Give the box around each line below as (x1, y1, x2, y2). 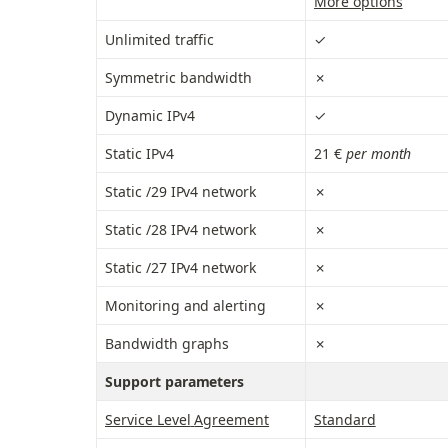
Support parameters (105, 372, 245, 392)
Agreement (194, 410, 270, 430)
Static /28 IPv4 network (105, 220, 257, 240)
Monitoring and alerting (105, 296, 267, 316)
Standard (314, 410, 376, 430)
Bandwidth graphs (105, 334, 230, 354)
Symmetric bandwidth (105, 68, 253, 88)
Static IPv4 (105, 144, 174, 164)
